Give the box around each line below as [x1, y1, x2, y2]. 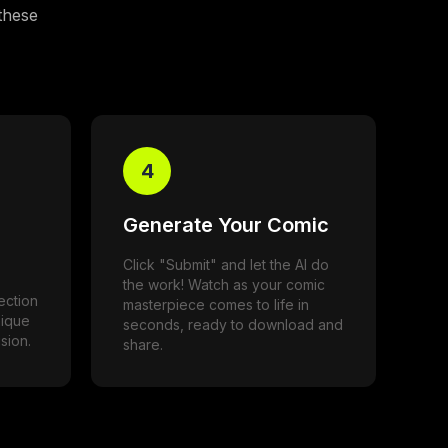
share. [123, 335, 163, 353]
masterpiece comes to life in [123, 295, 309, 313]
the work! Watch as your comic [123, 275, 325, 293]
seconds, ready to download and [123, 315, 343, 333]
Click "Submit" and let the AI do [123, 255, 329, 273]
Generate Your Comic [123, 212, 329, 237]
